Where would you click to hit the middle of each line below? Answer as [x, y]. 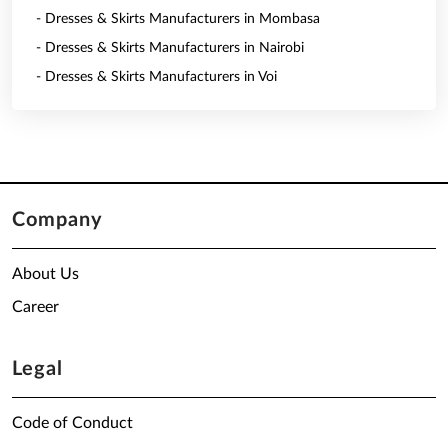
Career [35, 307]
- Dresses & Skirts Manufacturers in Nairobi [170, 48]
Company [57, 220]
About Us [45, 274]
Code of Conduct [72, 423]
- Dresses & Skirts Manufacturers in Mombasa [178, 19]
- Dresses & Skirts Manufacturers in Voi [156, 77]
